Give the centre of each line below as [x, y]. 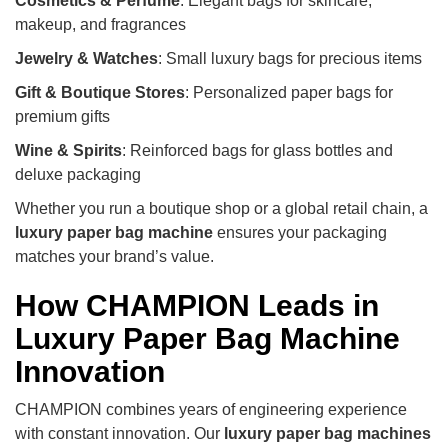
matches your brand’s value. [114, 256]
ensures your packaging [300, 232]
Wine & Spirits [68, 150]
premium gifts [62, 116]
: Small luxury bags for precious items [290, 58]
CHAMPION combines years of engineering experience [211, 409]
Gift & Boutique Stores [100, 92]
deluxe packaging [78, 174]
